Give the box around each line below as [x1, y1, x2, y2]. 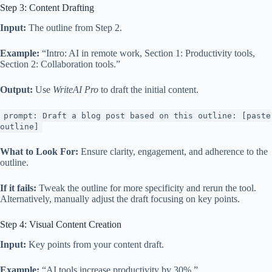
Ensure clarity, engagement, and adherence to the [78, 146, 268, 157]
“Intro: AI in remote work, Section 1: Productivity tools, [39, 48, 255, 59]
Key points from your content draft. [26, 239, 164, 250]
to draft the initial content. [98, 84, 199, 95]
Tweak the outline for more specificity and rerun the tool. [36, 183, 256, 194]
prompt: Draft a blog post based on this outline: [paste [4, 111, 271, 121]
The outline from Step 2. [26, 22, 122, 33]
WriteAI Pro [53, 84, 98, 95]
